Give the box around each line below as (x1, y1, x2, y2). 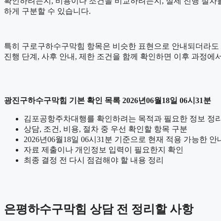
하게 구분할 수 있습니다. (4, 6, 91, 15)
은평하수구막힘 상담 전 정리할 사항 (4, 202, 193, 216)
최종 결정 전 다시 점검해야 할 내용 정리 (24, 155, 164, 164)
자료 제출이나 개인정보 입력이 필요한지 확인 (24, 145, 184, 154)
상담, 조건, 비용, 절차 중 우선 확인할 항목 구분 (24, 124, 187, 133)
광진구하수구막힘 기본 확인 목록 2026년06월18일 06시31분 (4, 96, 211, 105)
